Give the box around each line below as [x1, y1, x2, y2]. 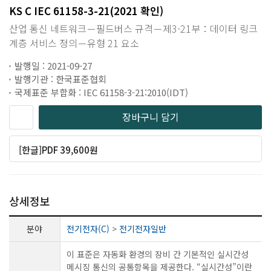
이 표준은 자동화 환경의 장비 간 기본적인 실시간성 [67, 247, 249, 260]
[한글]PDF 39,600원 [19, 143, 99, 156]
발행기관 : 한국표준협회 [15, 72, 106, 85]
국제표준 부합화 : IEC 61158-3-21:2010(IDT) [15, 85, 188, 99]
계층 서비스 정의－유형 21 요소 [9, 35, 139, 50]
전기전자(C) [67, 222, 109, 235]
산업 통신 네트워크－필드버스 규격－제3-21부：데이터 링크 [9, 21, 258, 36]
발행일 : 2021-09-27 [15, 59, 92, 72]
